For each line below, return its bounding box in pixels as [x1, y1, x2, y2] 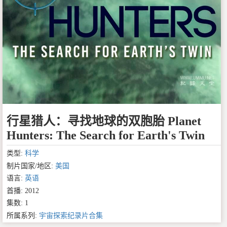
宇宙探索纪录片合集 [39, 211, 103, 219]
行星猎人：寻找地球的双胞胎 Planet [7, 115, 201, 128]
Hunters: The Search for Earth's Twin [7, 129, 205, 142]
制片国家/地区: [7, 162, 55, 170]
